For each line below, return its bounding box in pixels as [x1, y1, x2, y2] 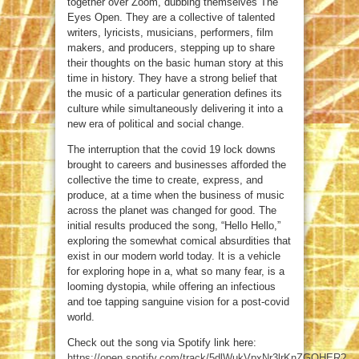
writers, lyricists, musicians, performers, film [67, 26, 273, 39]
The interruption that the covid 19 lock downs [67, 143, 276, 156]
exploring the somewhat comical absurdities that [67, 235, 291, 248]
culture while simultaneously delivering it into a [67, 103, 283, 115]
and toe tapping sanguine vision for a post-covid [67, 296, 289, 309]
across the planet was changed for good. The [67, 204, 276, 217]
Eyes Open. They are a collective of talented [67, 11, 275, 24]
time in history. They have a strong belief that [67, 72, 277, 85]
